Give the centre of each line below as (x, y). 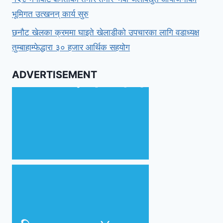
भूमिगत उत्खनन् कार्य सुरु (50, 14)
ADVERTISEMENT (55, 75)
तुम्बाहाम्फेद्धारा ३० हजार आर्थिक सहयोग (71, 47)
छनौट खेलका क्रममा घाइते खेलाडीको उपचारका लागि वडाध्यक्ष (106, 32)
